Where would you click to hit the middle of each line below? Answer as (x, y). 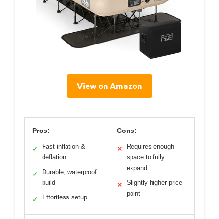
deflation (54, 157)
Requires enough (150, 147)
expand (137, 168)
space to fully (146, 157)
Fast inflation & (64, 147)
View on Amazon (109, 86)
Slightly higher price (154, 183)
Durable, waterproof (69, 172)
